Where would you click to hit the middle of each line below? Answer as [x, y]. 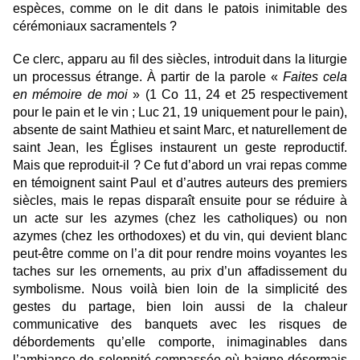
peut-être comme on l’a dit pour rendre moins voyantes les [180, 254]
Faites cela [315, 77]
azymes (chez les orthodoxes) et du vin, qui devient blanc [180, 236]
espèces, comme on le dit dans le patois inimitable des [180, 8]
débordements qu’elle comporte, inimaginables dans [180, 342]
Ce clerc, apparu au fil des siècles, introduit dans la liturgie [180, 59]
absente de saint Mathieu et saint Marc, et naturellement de [180, 130]
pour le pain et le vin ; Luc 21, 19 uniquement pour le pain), [180, 112]
